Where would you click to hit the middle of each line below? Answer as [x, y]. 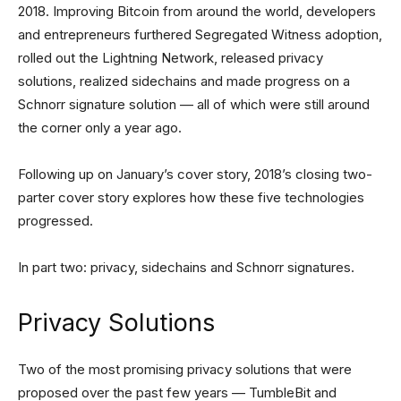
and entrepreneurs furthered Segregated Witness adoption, [200, 35]
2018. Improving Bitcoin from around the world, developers [197, 12]
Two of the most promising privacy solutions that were [185, 370]
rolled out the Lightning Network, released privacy [171, 58]
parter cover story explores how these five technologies [191, 198]
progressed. [55, 221]
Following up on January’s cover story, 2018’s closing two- [195, 175]
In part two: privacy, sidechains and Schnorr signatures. [186, 268]
